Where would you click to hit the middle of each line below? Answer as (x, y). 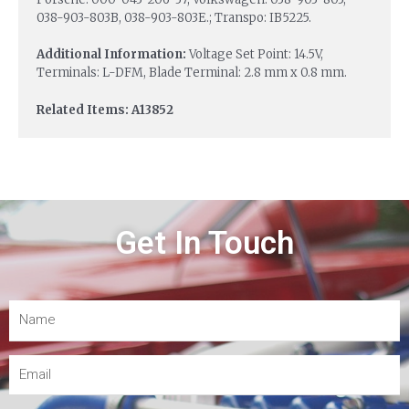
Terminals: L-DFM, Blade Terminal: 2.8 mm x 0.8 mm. (192, 73)
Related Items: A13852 (105, 110)
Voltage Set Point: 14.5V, (255, 55)
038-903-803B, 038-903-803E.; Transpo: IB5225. (174, 17)
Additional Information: (111, 55)
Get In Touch (204, 244)
